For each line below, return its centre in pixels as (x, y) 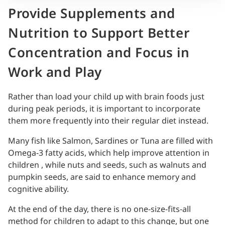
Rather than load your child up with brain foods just (106, 97)
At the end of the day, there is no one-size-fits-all (99, 209)
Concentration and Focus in (99, 53)
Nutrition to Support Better (99, 33)
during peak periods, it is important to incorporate (104, 109)
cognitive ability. (38, 189)
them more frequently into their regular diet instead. (108, 121)
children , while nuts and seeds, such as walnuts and (107, 165)
